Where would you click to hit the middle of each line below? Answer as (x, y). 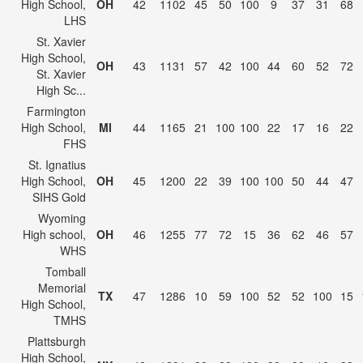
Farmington (56, 111)
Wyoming (62, 218)
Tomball (66, 271)
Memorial (62, 288)
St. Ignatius (57, 164)
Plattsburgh (57, 341)
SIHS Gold (59, 197)
